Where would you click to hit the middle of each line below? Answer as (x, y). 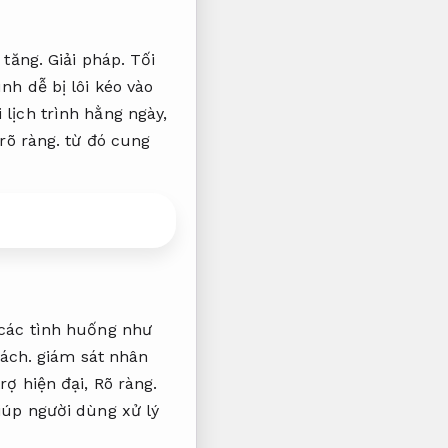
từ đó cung (105, 140)
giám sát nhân (90, 357)
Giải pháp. (87, 59)
